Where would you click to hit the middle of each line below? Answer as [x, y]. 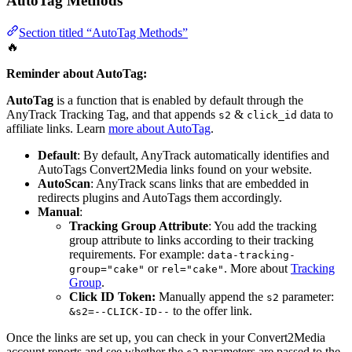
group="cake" [107, 269]
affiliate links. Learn [57, 128]
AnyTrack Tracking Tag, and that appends [112, 114]
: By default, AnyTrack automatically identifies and [203, 155]
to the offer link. [211, 310]
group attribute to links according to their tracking [191, 240]
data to [315, 114]
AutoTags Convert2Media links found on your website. [175, 169]
